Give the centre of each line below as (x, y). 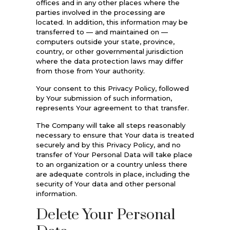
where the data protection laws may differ (109, 61)
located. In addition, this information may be (112, 22)
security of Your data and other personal (106, 184)
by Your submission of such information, (104, 98)
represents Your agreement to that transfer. (112, 108)
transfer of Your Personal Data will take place (114, 154)
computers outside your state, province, (105, 41)
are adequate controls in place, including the (113, 174)
